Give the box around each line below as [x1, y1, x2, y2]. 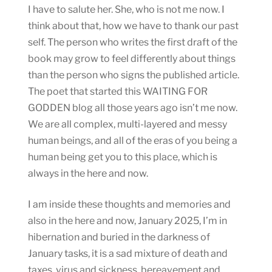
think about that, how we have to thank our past [28, 19, 239, 32]
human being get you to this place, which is [28, 151, 217, 163]
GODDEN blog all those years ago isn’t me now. [28, 101, 237, 114]
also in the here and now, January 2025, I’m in [28, 214, 227, 226]
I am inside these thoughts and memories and [28, 198, 231, 210]
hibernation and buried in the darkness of [28, 231, 210, 243]
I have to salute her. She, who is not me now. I [28, 3, 225, 15]
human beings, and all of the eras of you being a [28, 134, 237, 146]
